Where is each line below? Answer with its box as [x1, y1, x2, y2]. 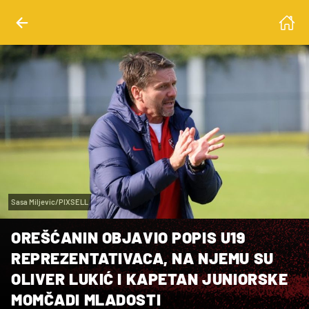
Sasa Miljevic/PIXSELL [11, 197, 88, 206]
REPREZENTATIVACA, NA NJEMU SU [11, 248, 274, 268]
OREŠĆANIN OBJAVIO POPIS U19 [11, 227, 246, 247]
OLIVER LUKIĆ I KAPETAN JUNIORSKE [11, 268, 288, 288]
